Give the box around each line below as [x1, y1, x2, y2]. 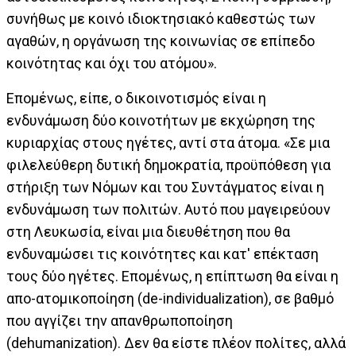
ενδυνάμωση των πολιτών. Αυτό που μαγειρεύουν [6, 200, 331, 218]
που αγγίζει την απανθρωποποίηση [6, 311, 233, 329]
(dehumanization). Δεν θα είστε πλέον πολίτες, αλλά [6, 334, 346, 351]
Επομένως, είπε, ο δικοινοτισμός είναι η [6, 89, 266, 106]
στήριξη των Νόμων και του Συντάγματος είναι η [6, 178, 324, 195]
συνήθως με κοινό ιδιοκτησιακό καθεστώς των [6, 10, 315, 27]
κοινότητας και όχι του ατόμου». [6, 54, 217, 72]
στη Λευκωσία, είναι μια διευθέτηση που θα [6, 222, 290, 240]
